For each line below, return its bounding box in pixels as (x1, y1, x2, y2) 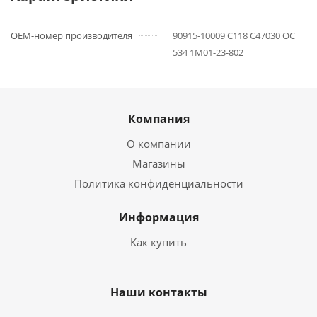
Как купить (130, 235, 187, 249)
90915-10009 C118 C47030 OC (173, 29, 295, 42)
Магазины (132, 156, 185, 171)
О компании (126, 137, 191, 151)
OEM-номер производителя (11, 29, 132, 42)
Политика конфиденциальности (74, 176, 243, 190)
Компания (127, 111, 190, 127)
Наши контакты (110, 284, 207, 300)
